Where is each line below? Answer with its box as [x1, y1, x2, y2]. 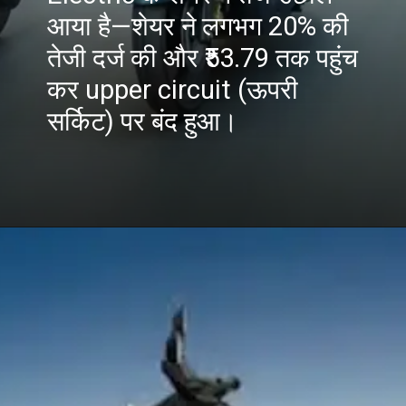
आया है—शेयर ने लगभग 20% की [47, 10, 350, 42]
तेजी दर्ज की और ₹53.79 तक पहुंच [47, 42, 359, 73]
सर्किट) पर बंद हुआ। [47, 105, 239, 137]
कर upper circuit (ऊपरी [47, 73, 299, 105]
